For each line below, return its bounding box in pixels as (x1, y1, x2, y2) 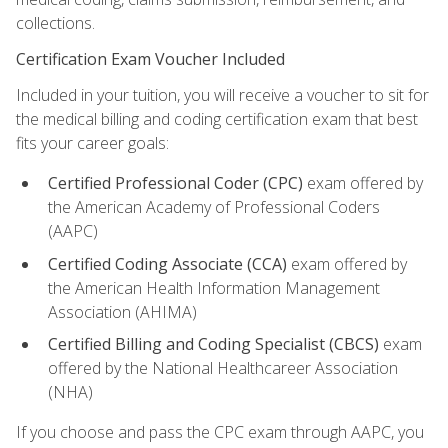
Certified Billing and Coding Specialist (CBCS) (48, 333, 379, 356)
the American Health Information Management (48, 276, 380, 299)
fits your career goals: (16, 131, 169, 154)
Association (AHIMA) (48, 300, 197, 323)
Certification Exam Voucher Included (16, 47, 285, 70)
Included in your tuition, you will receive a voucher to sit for (16, 83, 429, 106)
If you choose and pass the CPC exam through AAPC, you (16, 421, 424, 444)
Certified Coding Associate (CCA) (48, 252, 287, 275)
